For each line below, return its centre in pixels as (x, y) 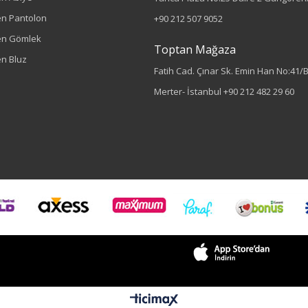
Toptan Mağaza (195, 49)
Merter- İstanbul (189, 91)
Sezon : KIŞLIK (190, 240)
